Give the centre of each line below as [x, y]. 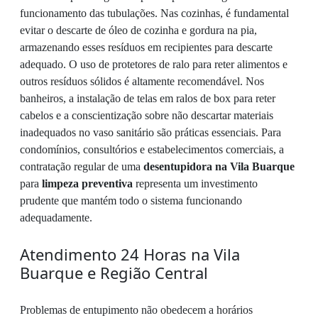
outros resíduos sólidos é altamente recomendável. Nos [142, 81]
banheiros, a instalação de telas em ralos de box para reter [148, 98]
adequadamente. [56, 217]
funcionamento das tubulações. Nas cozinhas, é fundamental [154, 13]
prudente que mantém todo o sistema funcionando [131, 200]
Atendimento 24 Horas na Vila [130, 254]
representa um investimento [195, 183]
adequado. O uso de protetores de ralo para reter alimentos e [154, 64]
